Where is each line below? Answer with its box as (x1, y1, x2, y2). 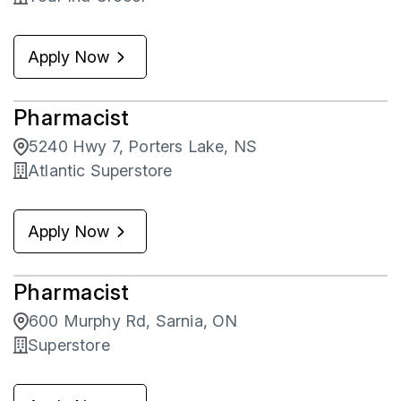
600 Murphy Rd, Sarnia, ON (29, 311, 238, 331)
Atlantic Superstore (28, 161, 173, 181)
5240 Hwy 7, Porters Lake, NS (29, 137, 258, 157)
